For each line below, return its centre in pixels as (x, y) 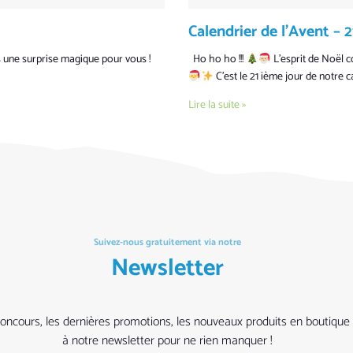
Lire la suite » (217, 106)
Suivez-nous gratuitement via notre (167, 243)
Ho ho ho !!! (217, 60)
